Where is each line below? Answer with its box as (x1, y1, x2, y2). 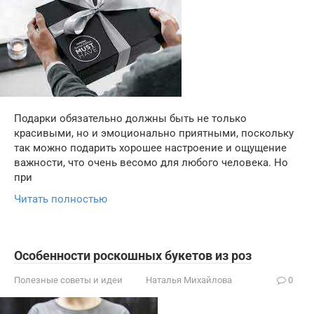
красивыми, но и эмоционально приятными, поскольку (14, 127, 294, 139)
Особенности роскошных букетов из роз (14, 248, 252, 263)
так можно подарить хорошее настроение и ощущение (14, 142, 287, 154)
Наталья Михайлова (146, 275, 232, 285)
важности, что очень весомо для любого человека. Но (14, 156, 288, 169)
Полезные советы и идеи (14, 275, 123, 285)
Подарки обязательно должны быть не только (14, 112, 247, 125)
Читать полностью (14, 193, 107, 205)
